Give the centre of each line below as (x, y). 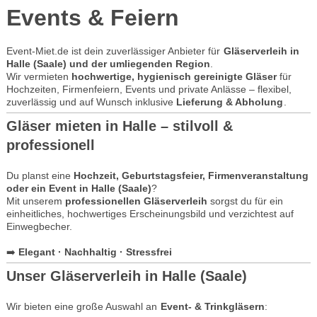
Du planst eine (40, 175)
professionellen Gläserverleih (136, 201)
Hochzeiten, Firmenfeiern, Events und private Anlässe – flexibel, (149, 89)
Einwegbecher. (39, 226)
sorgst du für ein (245, 201)
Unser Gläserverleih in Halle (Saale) (126, 276)
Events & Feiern (92, 17)
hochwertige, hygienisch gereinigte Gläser (174, 76)
